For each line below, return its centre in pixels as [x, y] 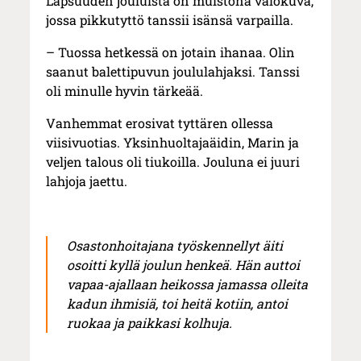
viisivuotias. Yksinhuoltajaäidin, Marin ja [173, 143]
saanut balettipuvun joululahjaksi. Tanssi [173, 72]
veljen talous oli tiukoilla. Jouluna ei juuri [173, 162]
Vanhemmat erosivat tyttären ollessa [160, 123]
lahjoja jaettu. [87, 181]
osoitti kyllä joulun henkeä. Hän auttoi [184, 265]
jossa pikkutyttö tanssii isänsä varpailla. [170, 20]
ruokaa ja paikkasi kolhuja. [150, 323]
